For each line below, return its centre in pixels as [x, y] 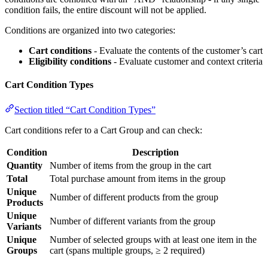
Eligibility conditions [70, 61]
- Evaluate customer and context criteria [187, 61]
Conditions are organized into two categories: [90, 30]
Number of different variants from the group [133, 221]
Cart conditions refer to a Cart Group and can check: [103, 130]
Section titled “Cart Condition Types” [85, 109]
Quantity [25, 165]
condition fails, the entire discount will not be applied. [106, 10]
